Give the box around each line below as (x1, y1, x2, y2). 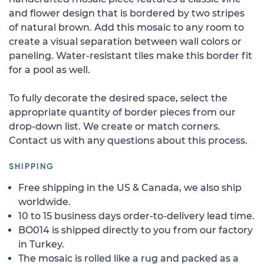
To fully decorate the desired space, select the (9, 92, 227, 104)
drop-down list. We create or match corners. (9, 120, 220, 132)
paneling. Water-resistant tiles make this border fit (9, 49, 252, 61)
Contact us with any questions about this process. (9, 134, 247, 146)
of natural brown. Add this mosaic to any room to (9, 21, 244, 33)
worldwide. (18, 196, 71, 207)
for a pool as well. (9, 64, 90, 75)
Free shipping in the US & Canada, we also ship (18, 181, 242, 193)
